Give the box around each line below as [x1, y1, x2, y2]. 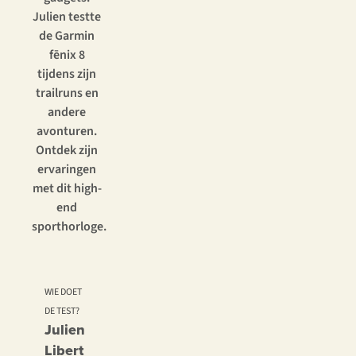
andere [48, 103, 86, 122]
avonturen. [37, 122, 97, 141]
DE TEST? [44, 304, 79, 319]
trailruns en [35, 84, 99, 103]
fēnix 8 [48, 46, 85, 64]
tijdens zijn [37, 65, 96, 83]
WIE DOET [44, 285, 82, 300]
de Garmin [39, 27, 95, 45]
